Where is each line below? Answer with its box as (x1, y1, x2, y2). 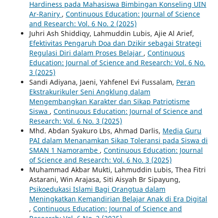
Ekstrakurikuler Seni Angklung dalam (29, 87, 150, 97)
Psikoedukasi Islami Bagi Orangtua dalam (29, 184, 165, 194)
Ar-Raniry (29, 9, 62, 19)
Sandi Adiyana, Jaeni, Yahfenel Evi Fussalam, (29, 77, 176, 87)
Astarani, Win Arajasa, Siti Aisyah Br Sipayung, (29, 175, 181, 184)
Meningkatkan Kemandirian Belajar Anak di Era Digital (29, 194, 207, 204)
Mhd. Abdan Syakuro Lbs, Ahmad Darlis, (29, 126, 163, 136)
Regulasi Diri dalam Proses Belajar (29, 48, 144, 58)
